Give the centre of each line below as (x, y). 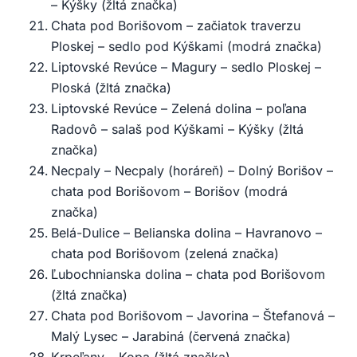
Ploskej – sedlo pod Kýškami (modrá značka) (186, 47)
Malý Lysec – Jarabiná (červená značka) (171, 337)
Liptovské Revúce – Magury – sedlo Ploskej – (186, 67)
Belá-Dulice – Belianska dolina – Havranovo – (186, 233)
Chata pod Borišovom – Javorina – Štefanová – (193, 316)
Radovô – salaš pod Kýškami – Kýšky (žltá (177, 129)
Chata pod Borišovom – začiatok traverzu (176, 26)
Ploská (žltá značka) (111, 88)
